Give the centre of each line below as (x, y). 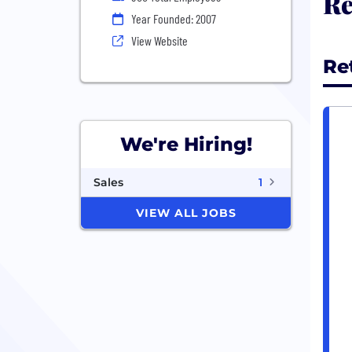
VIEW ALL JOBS (186, 213)
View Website (159, 40)
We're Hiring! (186, 144)
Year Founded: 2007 (174, 18)
